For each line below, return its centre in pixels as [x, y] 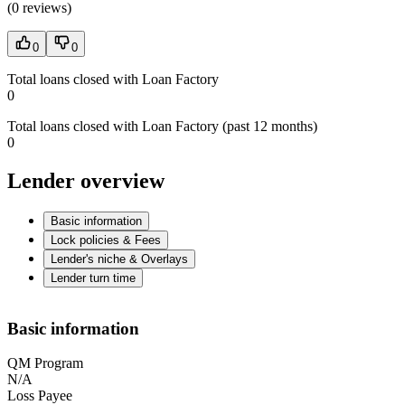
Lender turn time [93, 278]
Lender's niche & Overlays [119, 259]
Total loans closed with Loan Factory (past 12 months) [162, 127]
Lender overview [86, 181]
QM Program [45, 363]
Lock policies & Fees [106, 240]
